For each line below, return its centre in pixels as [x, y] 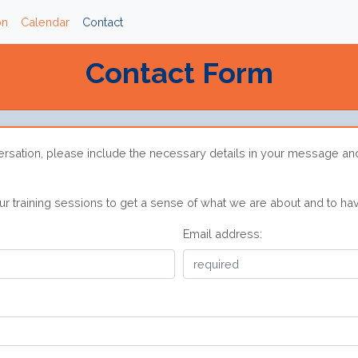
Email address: [223, 233]
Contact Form [179, 73]
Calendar [45, 22]
